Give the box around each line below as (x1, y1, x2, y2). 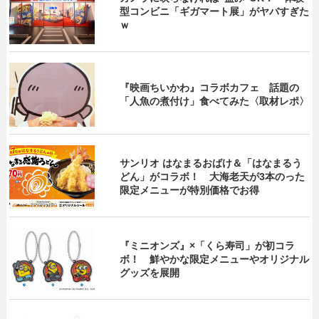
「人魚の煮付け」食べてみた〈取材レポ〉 (120, 95, 310, 107)
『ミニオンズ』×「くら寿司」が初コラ (120, 240, 296, 252)
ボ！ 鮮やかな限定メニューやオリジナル (120, 253, 310, 266)
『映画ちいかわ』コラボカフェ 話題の (120, 81, 300, 93)
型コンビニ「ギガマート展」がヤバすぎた (120, 6, 310, 18)
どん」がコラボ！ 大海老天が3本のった (120, 171, 305, 183)
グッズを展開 (120, 267, 180, 279)
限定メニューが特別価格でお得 (120, 184, 260, 197)
